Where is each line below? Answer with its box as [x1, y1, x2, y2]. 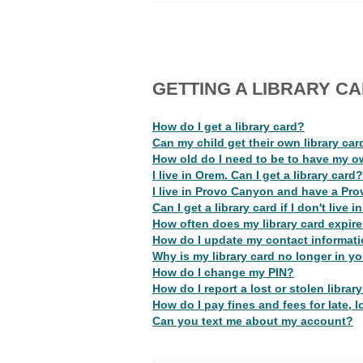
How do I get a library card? [152, 120, 305, 133]
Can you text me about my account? [152, 314, 353, 327]
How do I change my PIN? [152, 266, 294, 279]
